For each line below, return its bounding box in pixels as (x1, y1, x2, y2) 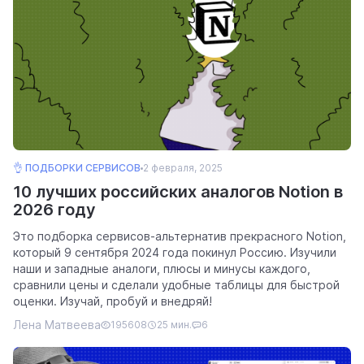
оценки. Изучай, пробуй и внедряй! (13, 294, 212, 309)
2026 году (13, 200, 96, 220)
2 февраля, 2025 (143, 162, 223, 175)
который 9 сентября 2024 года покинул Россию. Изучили (13, 245, 336, 260)
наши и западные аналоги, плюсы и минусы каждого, (13, 262, 310, 276)
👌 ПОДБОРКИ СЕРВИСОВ (13, 162, 141, 175)
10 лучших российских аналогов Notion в (13, 182, 343, 202)
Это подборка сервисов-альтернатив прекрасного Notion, (13, 229, 346, 244)
